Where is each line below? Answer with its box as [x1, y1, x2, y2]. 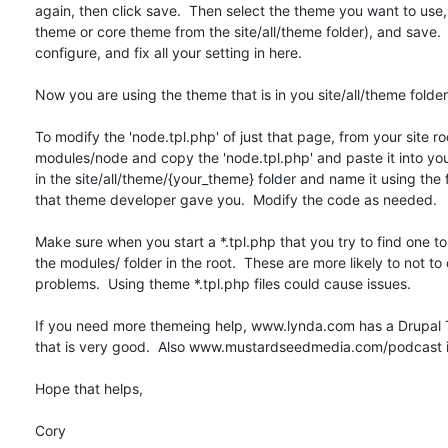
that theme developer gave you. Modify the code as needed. [35, 191, 437, 209]
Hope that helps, [35, 380, 143, 398]
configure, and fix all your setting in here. [35, 44, 302, 62]
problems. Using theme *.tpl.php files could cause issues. [35, 275, 411, 293]
